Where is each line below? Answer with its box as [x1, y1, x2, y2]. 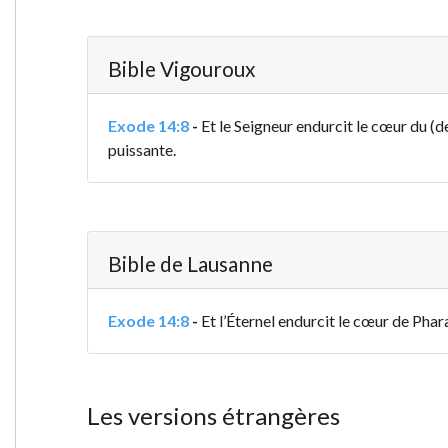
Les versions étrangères [86, 401, 340, 431]
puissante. [107, 140, 176, 160]
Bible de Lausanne [107, 251, 273, 277]
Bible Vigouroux [107, 56, 255, 82]
